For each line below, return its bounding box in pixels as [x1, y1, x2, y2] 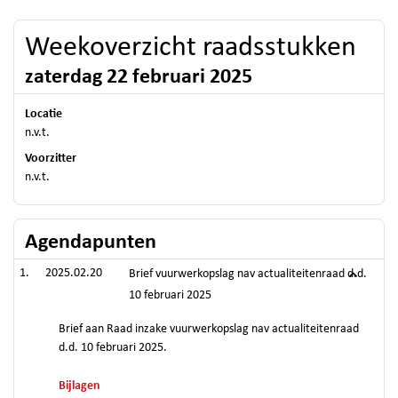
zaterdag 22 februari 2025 [25, 67, 252, 88]
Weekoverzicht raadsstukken [25, 34, 356, 62]
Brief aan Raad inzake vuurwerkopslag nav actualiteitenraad [59, 322, 359, 336]
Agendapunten [25, 232, 156, 253]
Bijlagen [59, 379, 100, 393]
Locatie [25, 107, 62, 121]
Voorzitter [25, 152, 76, 165]
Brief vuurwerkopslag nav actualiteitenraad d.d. [129, 267, 367, 281]
